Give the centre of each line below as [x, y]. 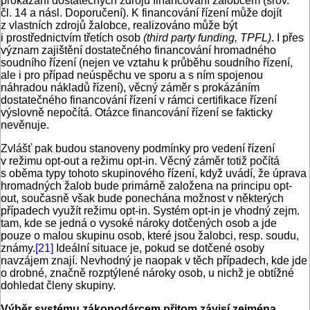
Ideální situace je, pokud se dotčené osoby [159, 248]
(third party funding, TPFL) [207, 38]
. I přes [288, 38]
